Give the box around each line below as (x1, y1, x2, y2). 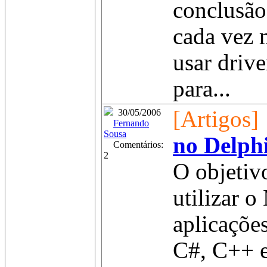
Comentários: (104, 139, 163, 150)
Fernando (113, 118, 149, 128)
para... (173, 76, 231, 101)
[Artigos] (173, 107, 259, 132)
